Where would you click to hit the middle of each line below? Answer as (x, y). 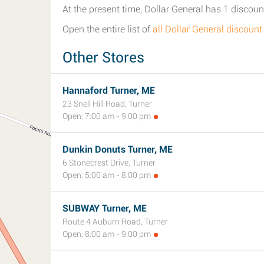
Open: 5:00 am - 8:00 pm (107, 175)
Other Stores (103, 57)
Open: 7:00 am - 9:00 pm (107, 116)
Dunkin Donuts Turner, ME (118, 149)
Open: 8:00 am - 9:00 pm (107, 234)
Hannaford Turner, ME (109, 90)
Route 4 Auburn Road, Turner (115, 222)
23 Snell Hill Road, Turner (107, 104)
